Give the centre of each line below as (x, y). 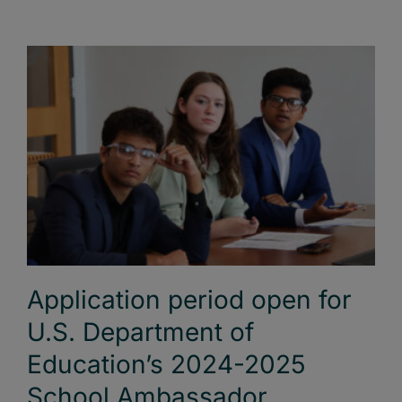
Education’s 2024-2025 (166, 364)
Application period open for (189, 299)
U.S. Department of (140, 332)
